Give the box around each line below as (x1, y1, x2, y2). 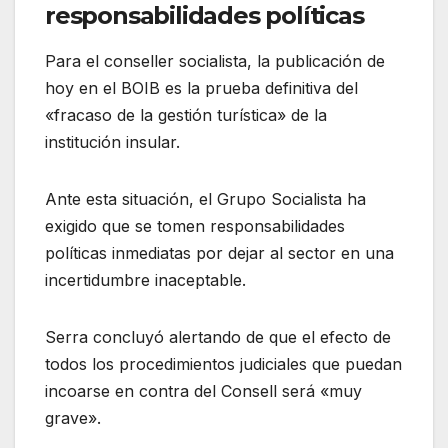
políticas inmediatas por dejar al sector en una (45, 243, 394, 264)
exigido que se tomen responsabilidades (45, 216, 345, 237)
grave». (45, 408, 101, 429)
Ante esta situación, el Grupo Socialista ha (45, 189, 366, 210)
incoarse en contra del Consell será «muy (45, 381, 362, 402)
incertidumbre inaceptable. (45, 270, 246, 291)
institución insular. (45, 132, 180, 153)
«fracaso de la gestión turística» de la (45, 105, 327, 126)
